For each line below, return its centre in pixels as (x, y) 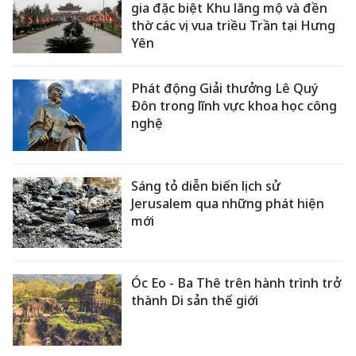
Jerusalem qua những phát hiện (228, 203)
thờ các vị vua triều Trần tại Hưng (234, 26)
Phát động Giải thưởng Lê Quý (225, 88)
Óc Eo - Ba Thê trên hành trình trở (236, 283)
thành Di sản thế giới (195, 301)
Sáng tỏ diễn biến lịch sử (206, 186)
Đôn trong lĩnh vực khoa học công (234, 105)
